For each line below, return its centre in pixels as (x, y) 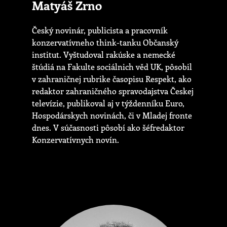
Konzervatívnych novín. (75, 140)
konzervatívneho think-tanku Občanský (105, 43)
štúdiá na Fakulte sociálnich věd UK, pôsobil (112, 67)
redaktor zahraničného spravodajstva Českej (113, 91)
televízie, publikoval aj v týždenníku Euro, (108, 103)
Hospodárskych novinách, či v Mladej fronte (112, 116)
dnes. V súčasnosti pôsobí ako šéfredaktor (108, 128)
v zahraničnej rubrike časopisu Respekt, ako (112, 79)
